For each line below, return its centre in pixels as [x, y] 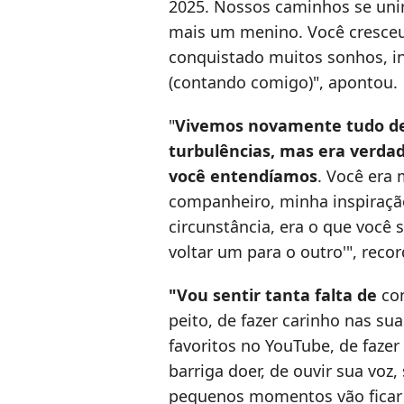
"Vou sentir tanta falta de [275, 295]
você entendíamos [243, 176]
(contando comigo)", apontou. [283, 83]
